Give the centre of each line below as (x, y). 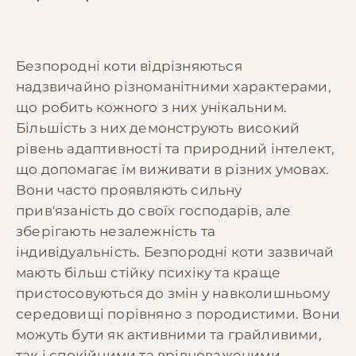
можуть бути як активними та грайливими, (169, 334)
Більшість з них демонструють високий (158, 128)
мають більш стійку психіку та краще (148, 272)
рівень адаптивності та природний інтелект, (176, 148)
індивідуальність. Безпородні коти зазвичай (175, 252)
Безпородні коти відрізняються (129, 66)
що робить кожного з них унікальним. (151, 107)
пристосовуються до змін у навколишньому (173, 293)
